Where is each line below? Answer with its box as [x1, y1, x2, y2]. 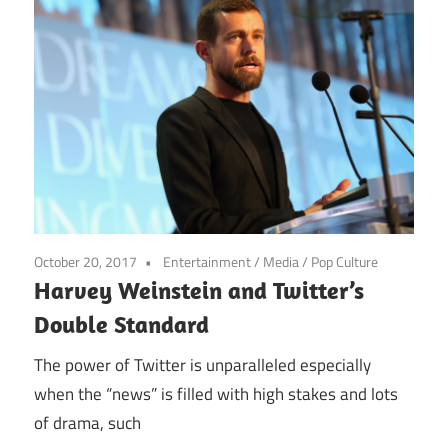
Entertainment [163, 251, 251, 273]
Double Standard [34, 309, 209, 340]
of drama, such [34, 409, 141, 436]
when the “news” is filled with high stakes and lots [34, 380, 398, 407]
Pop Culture [311, 251, 378, 273]
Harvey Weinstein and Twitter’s [34, 275, 364, 306]
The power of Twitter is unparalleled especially [34, 351, 371, 378]
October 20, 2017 [34, 251, 137, 273]
